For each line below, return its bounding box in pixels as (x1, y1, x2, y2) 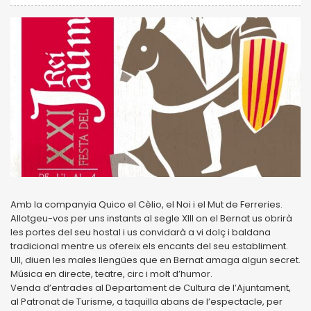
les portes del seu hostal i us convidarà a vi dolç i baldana (10, 225, 271, 239)
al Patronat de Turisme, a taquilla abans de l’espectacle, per (10, 294, 283, 308)
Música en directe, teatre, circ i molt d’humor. (10, 267, 215, 280)
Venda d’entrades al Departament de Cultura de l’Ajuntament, (10, 280, 291, 294)
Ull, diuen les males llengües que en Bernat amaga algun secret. (10, 253, 301, 267)
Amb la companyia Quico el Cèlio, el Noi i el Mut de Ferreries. (10, 197, 283, 211)
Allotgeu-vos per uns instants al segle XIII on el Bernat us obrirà (10, 211, 292, 225)
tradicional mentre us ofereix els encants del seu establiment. (10, 239, 288, 253)
